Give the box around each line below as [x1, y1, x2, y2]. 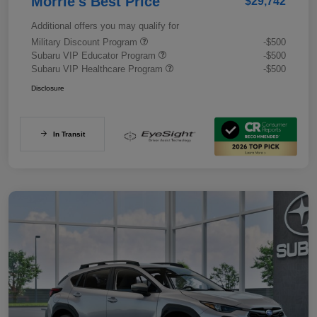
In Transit [52, 129, 85, 138]
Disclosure [31, 83, 64, 92]
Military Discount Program [31, 36, 140, 47]
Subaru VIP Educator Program [31, 50, 158, 61]
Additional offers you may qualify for [31, 20, 179, 31]
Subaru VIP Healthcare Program [31, 63, 166, 74]
